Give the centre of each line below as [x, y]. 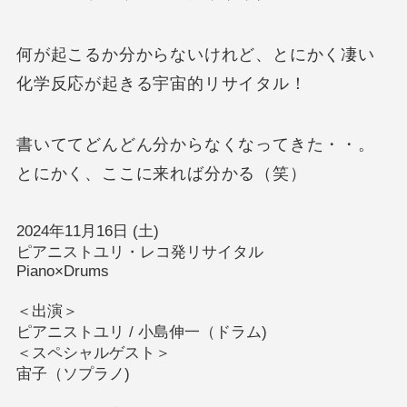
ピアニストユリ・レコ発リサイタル [139, 253]
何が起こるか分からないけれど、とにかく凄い [195, 54]
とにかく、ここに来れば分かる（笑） [161, 174]
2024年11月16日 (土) [92, 232]
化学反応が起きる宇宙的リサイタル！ [161, 83]
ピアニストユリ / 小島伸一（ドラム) [144, 333]
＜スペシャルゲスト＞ [93, 353]
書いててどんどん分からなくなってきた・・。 [195, 145]
